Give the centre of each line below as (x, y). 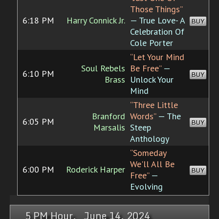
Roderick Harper (96, 170)
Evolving (146, 187)
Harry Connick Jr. (96, 21)
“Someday (148, 153)
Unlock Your (152, 80)
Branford (109, 116)
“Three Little (154, 105)
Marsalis (109, 128)
